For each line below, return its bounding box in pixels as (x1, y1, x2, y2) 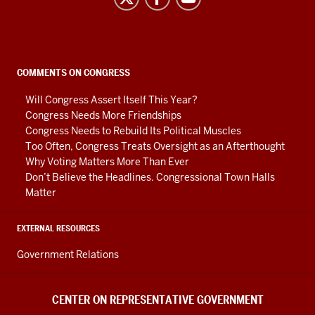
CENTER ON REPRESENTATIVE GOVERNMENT (51, 292, 264, 307)
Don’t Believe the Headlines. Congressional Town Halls (25, 170, 275, 184)
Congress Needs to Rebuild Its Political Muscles (25, 124, 241, 137)
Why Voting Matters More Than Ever (25, 155, 189, 168)
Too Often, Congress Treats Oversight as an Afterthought (25, 139, 285, 153)
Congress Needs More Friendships (25, 108, 181, 122)
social (8, 63, 60, 88)
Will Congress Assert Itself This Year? (25, 93, 198, 106)
